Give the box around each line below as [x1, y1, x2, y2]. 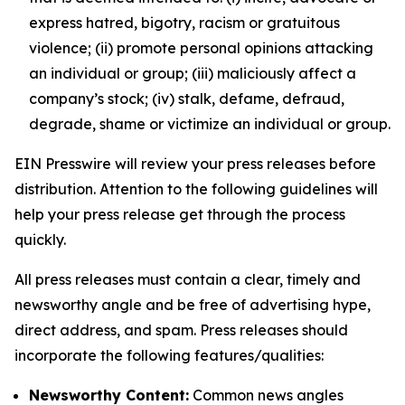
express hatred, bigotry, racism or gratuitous [29, 14, 340, 32]
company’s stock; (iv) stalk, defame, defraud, [29, 89, 344, 108]
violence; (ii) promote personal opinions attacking [29, 39, 373, 57]
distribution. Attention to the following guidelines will [14, 180, 378, 198]
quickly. [14, 231, 66, 249]
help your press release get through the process [14, 205, 345, 223]
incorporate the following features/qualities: [14, 346, 324, 364]
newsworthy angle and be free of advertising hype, [14, 296, 371, 314]
